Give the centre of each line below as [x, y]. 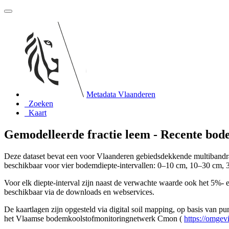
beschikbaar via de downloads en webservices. [79, 192]
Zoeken [41, 104]
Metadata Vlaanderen [121, 94]
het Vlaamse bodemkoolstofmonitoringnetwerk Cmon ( [94, 218]
